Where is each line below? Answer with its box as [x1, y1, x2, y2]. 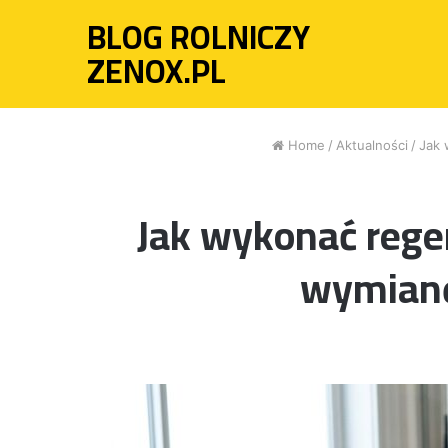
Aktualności [336, 137, 408, 153]
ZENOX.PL [87, 41, 226, 101]
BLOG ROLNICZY [87, 7, 310, 67]
